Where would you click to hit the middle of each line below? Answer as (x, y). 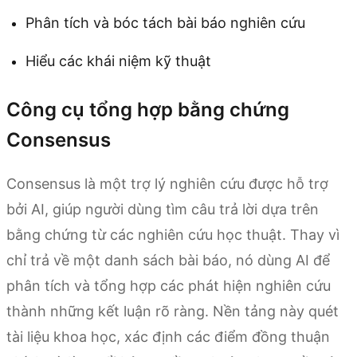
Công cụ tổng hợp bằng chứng (148, 110)
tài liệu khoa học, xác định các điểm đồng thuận (168, 337)
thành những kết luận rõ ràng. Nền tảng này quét (173, 312)
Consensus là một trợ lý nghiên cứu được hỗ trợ (167, 184)
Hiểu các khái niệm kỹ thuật (118, 61)
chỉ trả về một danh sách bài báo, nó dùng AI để (168, 261)
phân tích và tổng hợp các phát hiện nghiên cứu (169, 286)
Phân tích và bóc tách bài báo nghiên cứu (165, 23)
